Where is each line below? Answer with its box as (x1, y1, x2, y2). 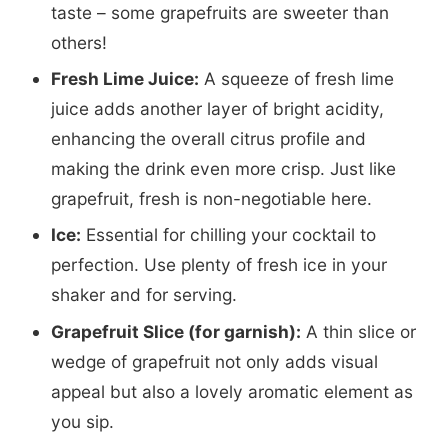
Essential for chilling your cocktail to (80, 224, 376, 246)
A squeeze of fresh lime (198, 68, 394, 90)
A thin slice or (300, 320, 416, 342)
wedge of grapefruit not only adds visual (50, 350, 378, 372)
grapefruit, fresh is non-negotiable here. (50, 188, 372, 210)
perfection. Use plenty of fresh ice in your (50, 254, 387, 276)
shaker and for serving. (50, 284, 237, 306)
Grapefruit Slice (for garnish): (50, 320, 301, 342)
